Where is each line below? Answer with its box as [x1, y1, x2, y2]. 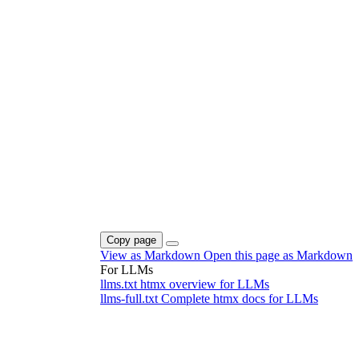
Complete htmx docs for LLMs [161, 291, 318, 305]
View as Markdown [100, 248, 204, 262]
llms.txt [100, 276, 140, 291]
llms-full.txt [100, 291, 161, 305]
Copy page [107, 233, 156, 246]
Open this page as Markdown [204, 248, 353, 262]
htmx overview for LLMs [140, 276, 269, 291]
